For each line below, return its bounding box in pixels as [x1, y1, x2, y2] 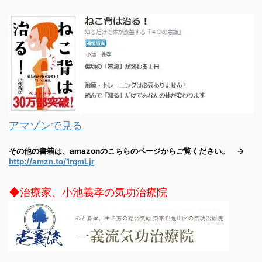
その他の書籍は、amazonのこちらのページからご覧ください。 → [9, 146, 252, 156]
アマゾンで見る [9, 119, 82, 132]
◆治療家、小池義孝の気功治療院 [9, 185, 167, 198]
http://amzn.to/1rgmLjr [9, 156, 94, 166]
